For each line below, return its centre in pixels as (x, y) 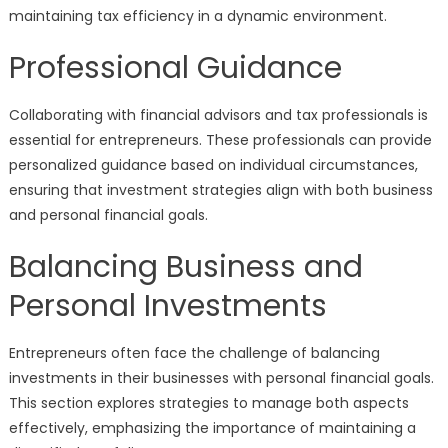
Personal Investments (167, 306)
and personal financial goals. (108, 215)
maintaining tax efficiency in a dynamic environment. (197, 16)
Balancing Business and (185, 267)
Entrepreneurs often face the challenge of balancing (194, 353)
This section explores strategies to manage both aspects (208, 403)
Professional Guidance (175, 68)
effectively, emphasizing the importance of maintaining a (212, 428)
